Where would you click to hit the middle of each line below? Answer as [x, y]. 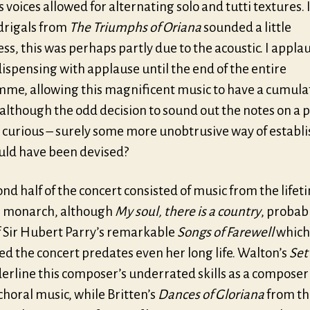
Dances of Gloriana [211, 294]
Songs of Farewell [226, 232]
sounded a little [247, 27]
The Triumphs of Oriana [136, 27]
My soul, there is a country [188, 211]
